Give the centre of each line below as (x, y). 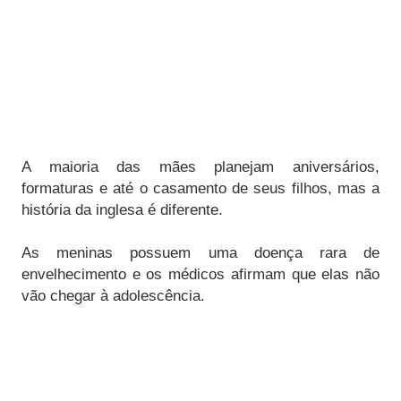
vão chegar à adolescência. (113, 296)
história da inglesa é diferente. (124, 210)
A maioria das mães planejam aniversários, (200, 167)
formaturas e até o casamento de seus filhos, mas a (200, 189)
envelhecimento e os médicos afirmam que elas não (200, 275)
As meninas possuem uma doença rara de (200, 253)
